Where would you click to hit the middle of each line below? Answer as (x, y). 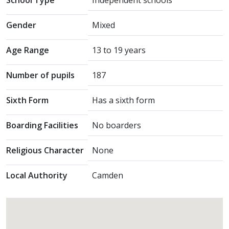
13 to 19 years (119, 50)
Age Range (28, 50)
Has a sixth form (123, 100)
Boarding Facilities (42, 125)
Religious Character (45, 150)
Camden (108, 175)
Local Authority (37, 175)
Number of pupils (40, 75)
